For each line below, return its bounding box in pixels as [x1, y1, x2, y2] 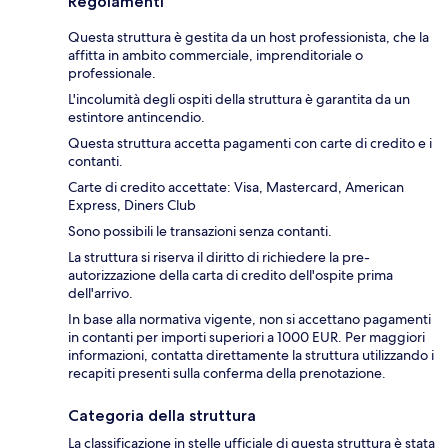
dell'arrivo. [68, 283, 133, 302]
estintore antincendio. [68, 107, 205, 126]
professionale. [68, 63, 156, 82]
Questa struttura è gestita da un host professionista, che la [68, 27, 429, 46]
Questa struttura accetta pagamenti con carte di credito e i [68, 133, 432, 152]
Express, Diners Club [68, 195, 196, 214]
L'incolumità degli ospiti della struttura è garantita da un [68, 89, 410, 108]
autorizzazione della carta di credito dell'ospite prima [68, 265, 393, 284]
